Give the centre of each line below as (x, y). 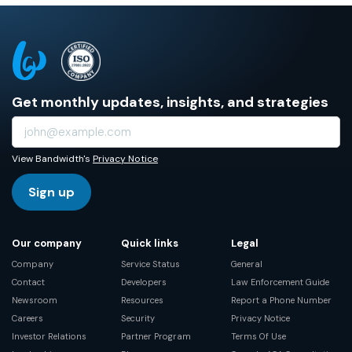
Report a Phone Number (281, 300)
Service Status (151, 264)
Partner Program (156, 336)
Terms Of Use (258, 336)
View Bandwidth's (52, 159)
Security (138, 318)
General (246, 264)
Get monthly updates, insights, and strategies (170, 102)
